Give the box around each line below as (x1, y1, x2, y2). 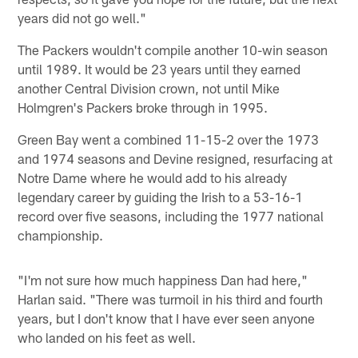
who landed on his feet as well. (18, 328, 197, 345)
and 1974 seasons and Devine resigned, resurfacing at (18, 149, 333, 166)
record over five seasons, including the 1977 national (18, 207, 324, 224)
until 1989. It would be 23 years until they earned (18, 60, 301, 77)
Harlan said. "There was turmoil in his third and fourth (18, 290, 324, 307)
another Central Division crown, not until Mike (18, 79, 280, 96)
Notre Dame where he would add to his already (18, 169, 288, 185)
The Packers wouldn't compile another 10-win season (18, 41, 328, 58)
